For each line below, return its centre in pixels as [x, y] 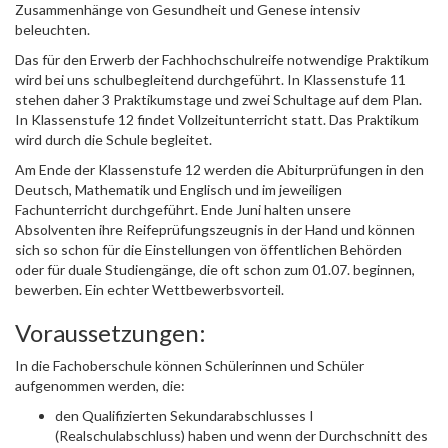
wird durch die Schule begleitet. [113, 139]
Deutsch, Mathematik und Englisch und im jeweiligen [178, 189]
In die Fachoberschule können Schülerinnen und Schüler [189, 365]
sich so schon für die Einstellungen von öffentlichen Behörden [208, 249]
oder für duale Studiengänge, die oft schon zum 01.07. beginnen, [215, 269]
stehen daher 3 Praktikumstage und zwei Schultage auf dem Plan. [218, 99]
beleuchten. [52, 29]
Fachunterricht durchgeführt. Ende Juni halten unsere [183, 209]
